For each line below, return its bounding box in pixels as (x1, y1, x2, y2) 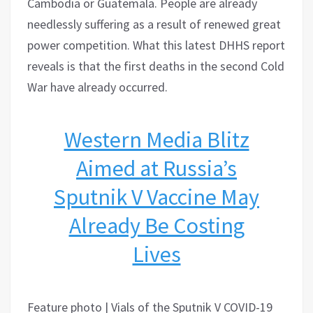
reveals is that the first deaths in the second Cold (27, 57, 284, 74)
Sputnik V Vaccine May (54, 182, 259, 211)
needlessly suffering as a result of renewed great (27, 15, 281, 32)
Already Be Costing (68, 211, 245, 240)
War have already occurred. (27, 78, 168, 95)
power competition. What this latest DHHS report (27, 36, 285, 53)
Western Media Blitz (64, 125, 249, 154)
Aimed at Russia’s (76, 154, 237, 182)
